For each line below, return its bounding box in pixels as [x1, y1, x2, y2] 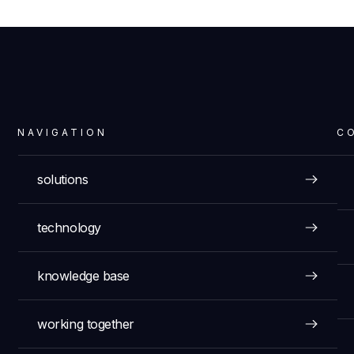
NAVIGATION [17, 126, 108, 138]
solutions [37, 171, 88, 187]
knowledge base [37, 267, 130, 284]
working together [37, 315, 134, 332]
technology [37, 219, 101, 235]
